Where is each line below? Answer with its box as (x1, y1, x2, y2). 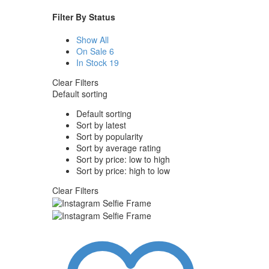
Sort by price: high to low (76, 164, 170, 177)
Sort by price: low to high (76, 153, 170, 165)
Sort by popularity (76, 130, 143, 142)
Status (89, 11, 115, 23)
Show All (76, 33, 109, 46)
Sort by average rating (76, 141, 161, 154)
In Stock (76, 56, 107, 68)
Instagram (52, 220, 90, 232)
